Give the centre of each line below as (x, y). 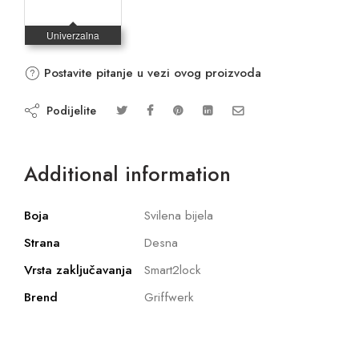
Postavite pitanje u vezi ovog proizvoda (151, 73)
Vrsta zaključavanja (78, 270)
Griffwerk (169, 297)
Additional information (127, 174)
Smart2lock (173, 270)
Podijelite (68, 110)
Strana (42, 242)
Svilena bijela (179, 215)
